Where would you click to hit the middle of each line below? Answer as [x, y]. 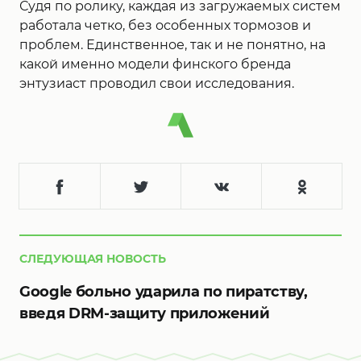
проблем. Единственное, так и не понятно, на [172, 45]
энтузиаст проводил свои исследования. [157, 83]
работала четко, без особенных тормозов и [165, 25]
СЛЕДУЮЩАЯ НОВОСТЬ [93, 259]
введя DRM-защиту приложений [145, 314]
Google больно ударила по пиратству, [164, 292]
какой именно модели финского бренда [155, 64]
